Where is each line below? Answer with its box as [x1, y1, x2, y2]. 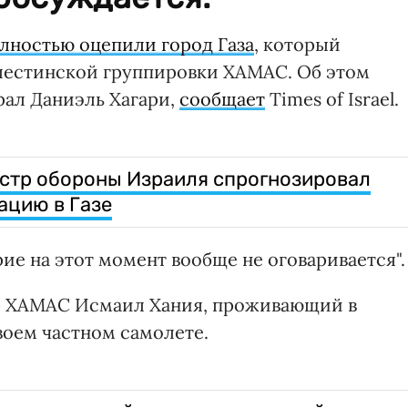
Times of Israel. [265, 87, 399, 110]
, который [254, 32, 341, 56]
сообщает [179, 87, 265, 110]
